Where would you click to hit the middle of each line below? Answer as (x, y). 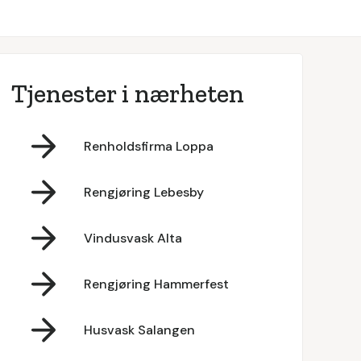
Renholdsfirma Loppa (148, 146)
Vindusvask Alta (133, 238)
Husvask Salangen (139, 330)
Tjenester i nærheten (127, 93)
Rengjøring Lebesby (143, 192)
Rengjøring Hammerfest (156, 284)
